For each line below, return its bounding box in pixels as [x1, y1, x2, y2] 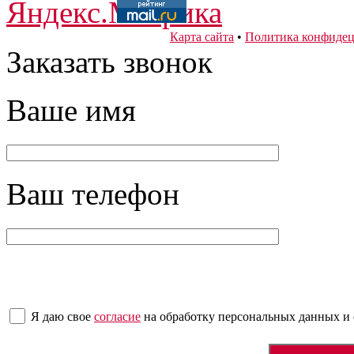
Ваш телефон [6, 177, 179, 211]
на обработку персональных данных [141, 310, 343, 323]
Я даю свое [31, 310, 94, 323]
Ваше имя [6, 93, 136, 127]
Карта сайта [170, 30, 234, 43]
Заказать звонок [6, 45, 213, 79]
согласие [94, 310, 141, 323]
